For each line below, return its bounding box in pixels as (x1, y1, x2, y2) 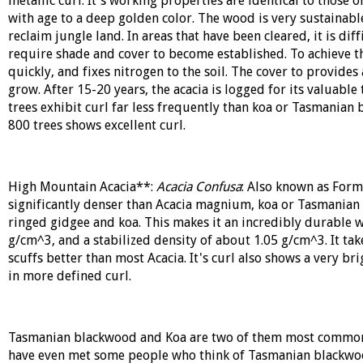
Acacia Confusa (156, 179, 241, 194)
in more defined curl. (7, 268, 135, 284)
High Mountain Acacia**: (7, 179, 156, 194)
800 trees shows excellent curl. (7, 117, 186, 133)
